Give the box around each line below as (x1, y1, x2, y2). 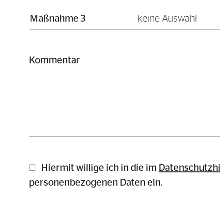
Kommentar (29, 55, 80, 65)
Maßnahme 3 (30, 14, 85, 24)
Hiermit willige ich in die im (41, 163, 159, 173)
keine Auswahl (137, 14, 197, 24)
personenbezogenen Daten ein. (29, 178, 163, 188)
